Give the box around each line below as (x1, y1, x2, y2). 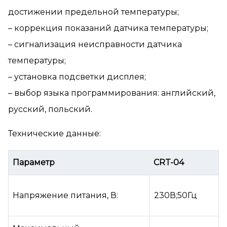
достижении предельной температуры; (8, 7, 179, 17)
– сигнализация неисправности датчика (8, 40, 182, 50)
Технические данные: (8, 129, 101, 139)
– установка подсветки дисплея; (8, 72, 146, 82)
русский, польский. (8, 104, 92, 115)
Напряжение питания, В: (13, 191, 118, 201)
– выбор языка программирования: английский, (8, 88, 215, 98)
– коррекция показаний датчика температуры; (8, 23, 208, 33)
